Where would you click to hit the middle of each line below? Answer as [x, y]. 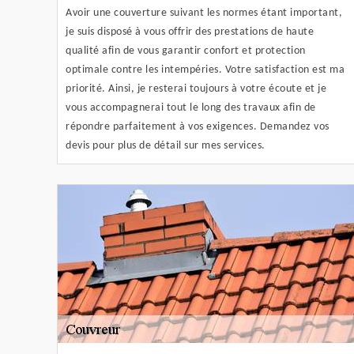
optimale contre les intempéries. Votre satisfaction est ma [205, 70]
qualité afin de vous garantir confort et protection [186, 51]
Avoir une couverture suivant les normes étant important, [204, 13]
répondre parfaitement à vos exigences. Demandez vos [198, 127]
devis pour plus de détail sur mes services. [166, 146]
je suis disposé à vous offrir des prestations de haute [190, 32]
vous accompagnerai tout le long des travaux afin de [191, 108]
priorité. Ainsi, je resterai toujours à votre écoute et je [196, 89]
